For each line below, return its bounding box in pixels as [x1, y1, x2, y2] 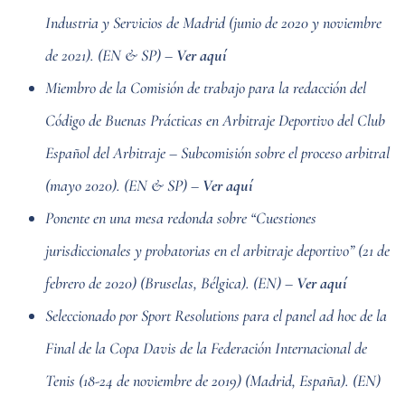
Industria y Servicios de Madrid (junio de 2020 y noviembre [45, 12, 381, 33]
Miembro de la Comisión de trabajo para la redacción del [45, 77, 366, 98]
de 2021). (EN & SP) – [45, 44, 176, 65]
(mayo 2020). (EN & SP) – [45, 174, 202, 195]
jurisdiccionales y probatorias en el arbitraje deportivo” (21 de [45, 240, 390, 260]
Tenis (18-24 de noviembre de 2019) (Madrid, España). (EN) [45, 370, 381, 391]
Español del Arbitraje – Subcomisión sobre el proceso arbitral [45, 142, 390, 163]
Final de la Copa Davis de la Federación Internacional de [45, 337, 367, 358]
